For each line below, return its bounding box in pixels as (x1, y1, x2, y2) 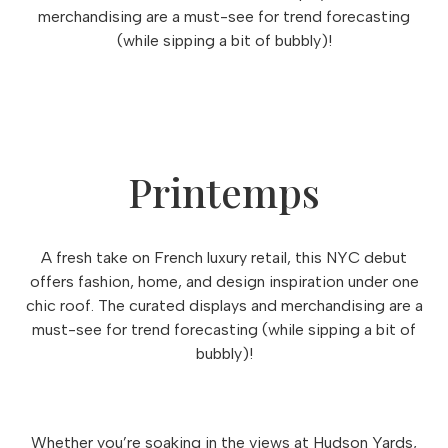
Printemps (128, 165, 320, 218)
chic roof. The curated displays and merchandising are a (25, 296, 423, 315)
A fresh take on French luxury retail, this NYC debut (41, 248, 407, 267)
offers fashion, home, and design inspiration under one (29, 272, 419, 291)
